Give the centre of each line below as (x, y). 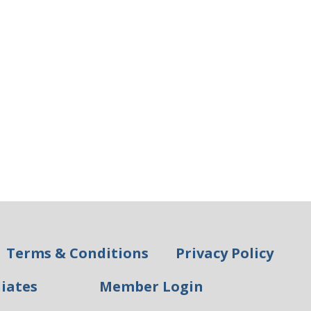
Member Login (151, 287)
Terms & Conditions (78, 253)
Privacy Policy (225, 253)
